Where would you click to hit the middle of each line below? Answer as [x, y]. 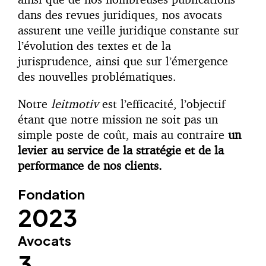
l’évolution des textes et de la [94, 45]
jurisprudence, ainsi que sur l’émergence [123, 61]
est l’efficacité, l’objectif [162, 103]
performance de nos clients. [90, 165]
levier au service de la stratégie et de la [121, 150]
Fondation [51, 194]
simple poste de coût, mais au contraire [123, 134]
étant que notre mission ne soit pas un [118, 119]
